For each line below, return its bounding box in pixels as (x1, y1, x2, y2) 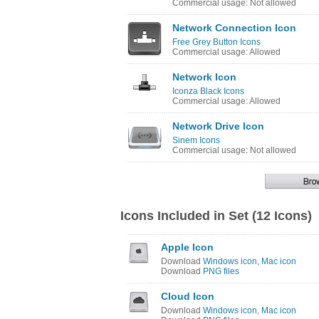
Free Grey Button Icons (172, 37, 261, 47)
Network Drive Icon (172, 120, 264, 132)
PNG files (203, 266, 239, 276)
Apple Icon (161, 241, 214, 253)
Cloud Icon (161, 291, 214, 302)
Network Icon (172, 71, 236, 83)
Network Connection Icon (172, 22, 296, 33)
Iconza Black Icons (172, 86, 244, 96)
